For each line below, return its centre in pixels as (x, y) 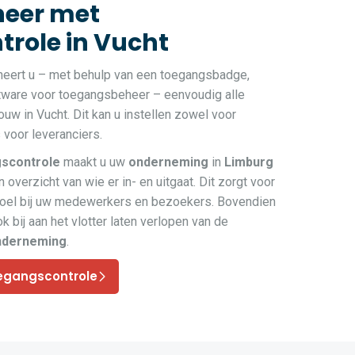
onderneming (168, 162)
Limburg (249, 162)
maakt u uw (94, 162)
